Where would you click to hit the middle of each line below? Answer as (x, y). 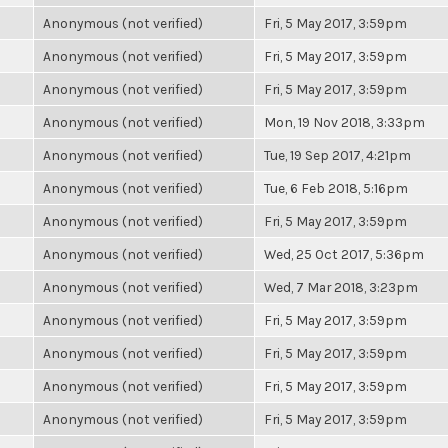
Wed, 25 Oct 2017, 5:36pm (344, 254)
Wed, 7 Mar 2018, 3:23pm (341, 287)
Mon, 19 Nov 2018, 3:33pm (344, 122)
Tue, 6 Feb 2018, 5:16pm (336, 188)
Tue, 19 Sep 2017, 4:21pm (337, 155)
